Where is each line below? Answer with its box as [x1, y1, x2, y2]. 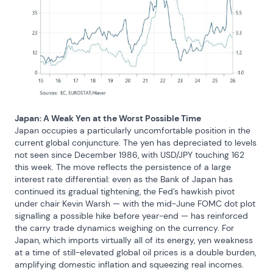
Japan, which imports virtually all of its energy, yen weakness [15, 234, 253, 246]
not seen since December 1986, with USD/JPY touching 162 [15, 149, 244, 160]
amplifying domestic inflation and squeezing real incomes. [15, 258, 244, 270]
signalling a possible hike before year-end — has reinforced [15, 210, 248, 221]
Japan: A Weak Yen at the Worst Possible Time [15, 112, 201, 124]
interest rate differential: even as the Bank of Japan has [15, 173, 233, 185]
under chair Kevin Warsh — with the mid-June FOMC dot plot [15, 197, 255, 209]
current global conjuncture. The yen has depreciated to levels [15, 136, 257, 148]
